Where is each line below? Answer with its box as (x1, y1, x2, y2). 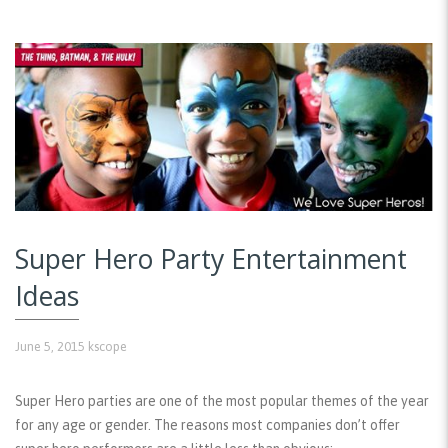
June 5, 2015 (15, 339, 85, 355)
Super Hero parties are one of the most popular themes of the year (15, 393, 429, 410)
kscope (88, 339, 127, 355)
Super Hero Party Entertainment (15, 240, 407, 277)
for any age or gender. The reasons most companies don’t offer (15, 417, 400, 434)
